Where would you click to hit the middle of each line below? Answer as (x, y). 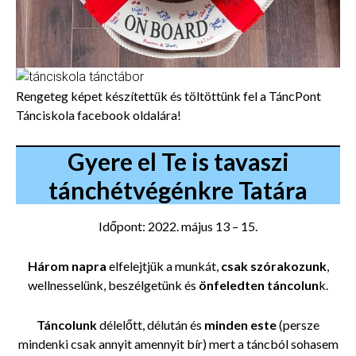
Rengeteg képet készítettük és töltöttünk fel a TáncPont (168, 95)
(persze (298, 324)
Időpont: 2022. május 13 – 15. (178, 226)
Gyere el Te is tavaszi (178, 161)
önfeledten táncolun (259, 284)
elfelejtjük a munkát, (164, 265)
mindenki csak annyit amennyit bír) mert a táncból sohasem (178, 343)
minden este (240, 324)
